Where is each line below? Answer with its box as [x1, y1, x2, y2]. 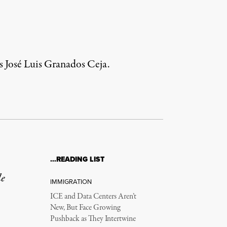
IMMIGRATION [50, 177, 92, 187]
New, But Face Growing [50, 202, 121, 214]
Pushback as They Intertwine [50, 213, 136, 225]
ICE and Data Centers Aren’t [50, 191, 136, 203]
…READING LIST [50, 154, 104, 165]
